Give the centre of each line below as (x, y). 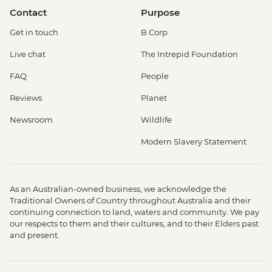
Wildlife (156, 119)
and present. (35, 235)
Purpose (160, 12)
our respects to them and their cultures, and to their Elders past (134, 223)
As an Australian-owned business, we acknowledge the (118, 189)
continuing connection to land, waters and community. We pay (134, 212)
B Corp (154, 32)
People (155, 76)
